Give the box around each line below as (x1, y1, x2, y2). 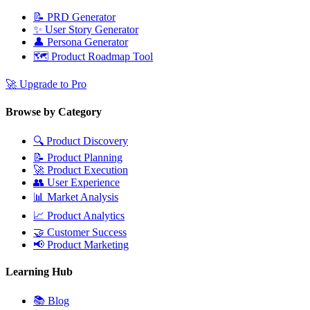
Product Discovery (46, 134, 128, 147)
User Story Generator (45, 24, 138, 36)
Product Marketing (47, 238, 129, 250)
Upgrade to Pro (19, 78, 86, 91)
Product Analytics (47, 209, 125, 221)
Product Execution (47, 163, 128, 176)
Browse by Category (6, 105, 102, 118)
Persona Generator (47, 36, 128, 48)
